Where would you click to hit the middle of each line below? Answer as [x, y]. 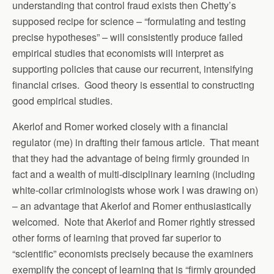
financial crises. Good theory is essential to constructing [133, 84]
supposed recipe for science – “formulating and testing [129, 21]
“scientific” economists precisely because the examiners [133, 253]
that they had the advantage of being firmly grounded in [131, 158]
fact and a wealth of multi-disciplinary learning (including [134, 174]
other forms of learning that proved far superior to [117, 237]
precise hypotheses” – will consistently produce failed [128, 37]
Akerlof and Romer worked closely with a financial [120, 126]
